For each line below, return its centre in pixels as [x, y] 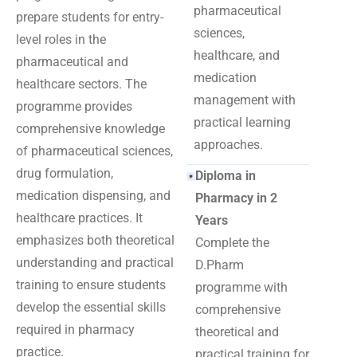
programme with [241, 287]
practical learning [243, 122]
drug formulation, [65, 173]
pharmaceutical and [72, 62]
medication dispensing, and [93, 196]
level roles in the [61, 39]
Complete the [232, 243]
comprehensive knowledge [90, 129]
